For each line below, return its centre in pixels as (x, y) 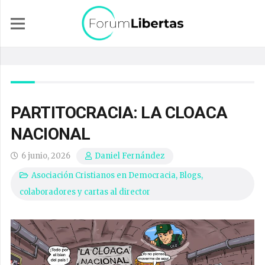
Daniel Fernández (130, 156)
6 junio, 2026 (46, 156)
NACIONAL (51, 134)
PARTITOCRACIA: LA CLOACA (119, 113)
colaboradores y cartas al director (85, 192)
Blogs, (191, 175)
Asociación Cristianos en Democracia (104, 175)
